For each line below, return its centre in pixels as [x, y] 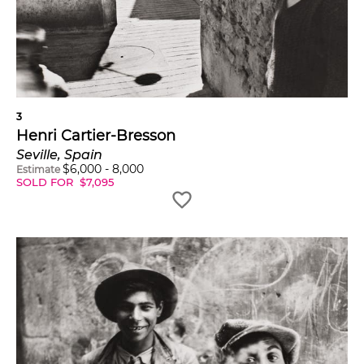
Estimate [38, 170]
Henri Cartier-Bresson [96, 136]
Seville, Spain [59, 155]
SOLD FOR [46, 182]
